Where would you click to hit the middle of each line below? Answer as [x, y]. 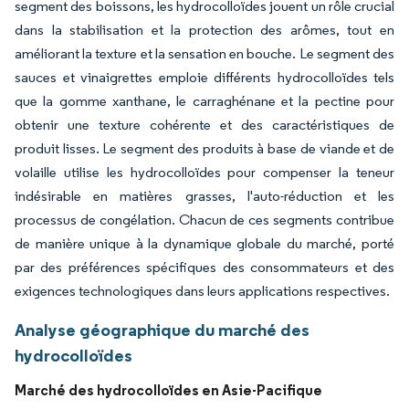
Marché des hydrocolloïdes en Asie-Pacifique [168, 389]
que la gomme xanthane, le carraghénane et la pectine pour [204, 100]
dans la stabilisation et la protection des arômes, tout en [204, 29]
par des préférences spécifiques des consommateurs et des [204, 267]
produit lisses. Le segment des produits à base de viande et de [204, 148]
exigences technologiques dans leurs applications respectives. [202, 290]
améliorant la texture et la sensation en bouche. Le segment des [204, 53]
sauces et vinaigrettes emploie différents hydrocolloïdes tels [204, 77]
